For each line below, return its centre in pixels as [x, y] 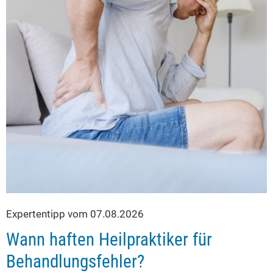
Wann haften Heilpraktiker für [109, 239]
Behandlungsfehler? [75, 261]
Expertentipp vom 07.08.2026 [75, 214]
